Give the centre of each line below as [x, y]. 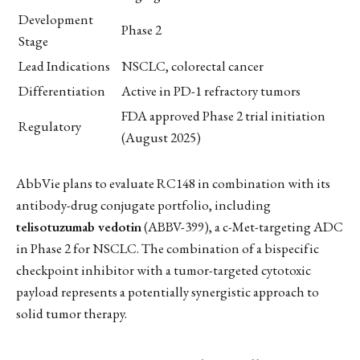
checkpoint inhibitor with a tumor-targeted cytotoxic [164, 270]
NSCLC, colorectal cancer [192, 65]
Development [56, 19]
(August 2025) [161, 137]
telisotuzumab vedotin [79, 227]
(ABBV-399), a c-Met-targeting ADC [242, 227]
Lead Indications [64, 65]
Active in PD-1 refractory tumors [211, 90]
